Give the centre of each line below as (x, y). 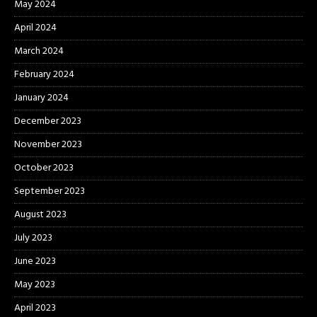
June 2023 (35, 262)
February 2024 (44, 75)
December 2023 (48, 122)
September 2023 (50, 192)
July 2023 (33, 238)
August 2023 (40, 215)
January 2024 (41, 98)
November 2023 (48, 145)
